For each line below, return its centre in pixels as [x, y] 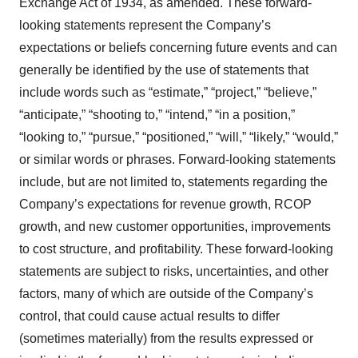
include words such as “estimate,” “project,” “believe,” [168, 92]
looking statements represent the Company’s [145, 25]
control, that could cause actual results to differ [149, 316]
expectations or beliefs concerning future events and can [178, 48]
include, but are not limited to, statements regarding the [173, 182]
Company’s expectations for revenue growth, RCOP [165, 204]
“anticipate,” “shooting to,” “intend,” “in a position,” [157, 115]
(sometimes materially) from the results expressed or [166, 338]
